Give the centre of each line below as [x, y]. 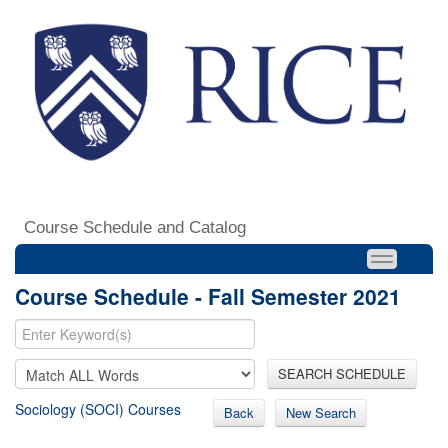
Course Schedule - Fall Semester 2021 [208, 295]
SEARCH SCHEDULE [342, 373]
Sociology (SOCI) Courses [98, 408]
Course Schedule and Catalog [135, 227]
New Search [321, 412]
